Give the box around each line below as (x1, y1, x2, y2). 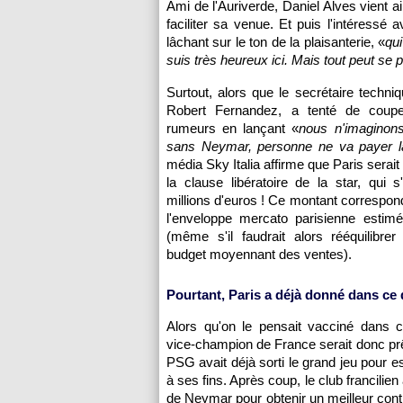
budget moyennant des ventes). (166, 246, 352, 262)
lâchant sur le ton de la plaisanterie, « (166, 34, 386, 49)
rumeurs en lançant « (166, 121, 300, 136)
